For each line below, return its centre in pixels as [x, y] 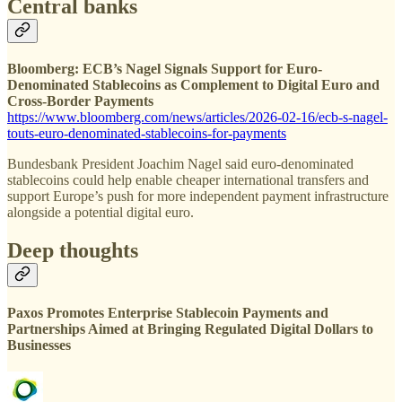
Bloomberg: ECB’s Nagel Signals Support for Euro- [165, 68]
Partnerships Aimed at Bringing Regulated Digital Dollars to [190, 328]
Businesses [39, 345]
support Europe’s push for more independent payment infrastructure [198, 196]
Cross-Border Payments [80, 100]
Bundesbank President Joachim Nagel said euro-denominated [180, 163]
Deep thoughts [73, 250]
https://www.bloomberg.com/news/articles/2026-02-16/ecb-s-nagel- [197, 117]
